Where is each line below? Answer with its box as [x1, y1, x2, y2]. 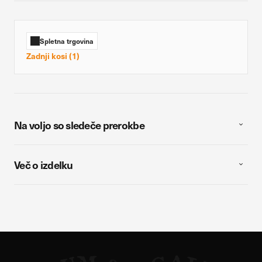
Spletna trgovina [40, 36, 94, 46]
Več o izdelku [14, 157, 73, 172]
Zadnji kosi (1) [26, 49, 80, 61]
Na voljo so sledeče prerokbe [14, 117, 144, 132]
